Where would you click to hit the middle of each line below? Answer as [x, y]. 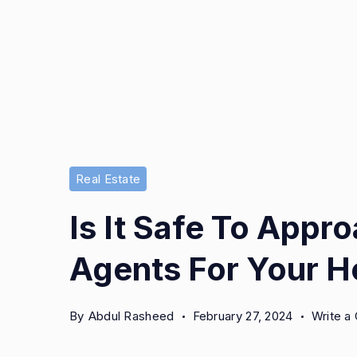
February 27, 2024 [243, 316]
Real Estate [108, 179]
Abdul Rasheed [131, 316]
